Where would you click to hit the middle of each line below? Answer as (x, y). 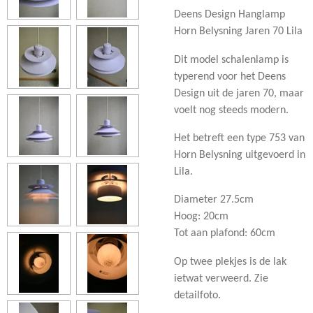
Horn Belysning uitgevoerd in (240, 155)
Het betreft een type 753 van (239, 138)
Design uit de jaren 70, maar (239, 93)
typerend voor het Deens (230, 77)
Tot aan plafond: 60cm (225, 234)
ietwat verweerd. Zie (221, 278)
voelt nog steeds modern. (231, 110)
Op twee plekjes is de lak (230, 262)
